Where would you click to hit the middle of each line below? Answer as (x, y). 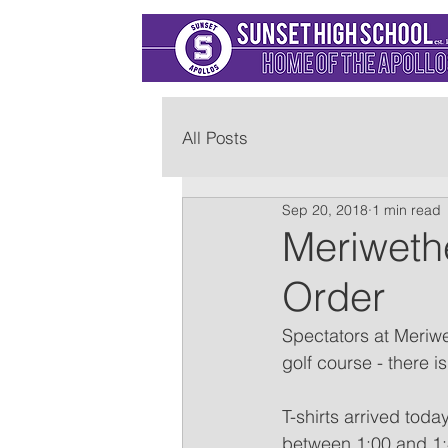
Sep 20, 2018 (325, 209)
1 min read (406, 209)
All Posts (215, 137)
